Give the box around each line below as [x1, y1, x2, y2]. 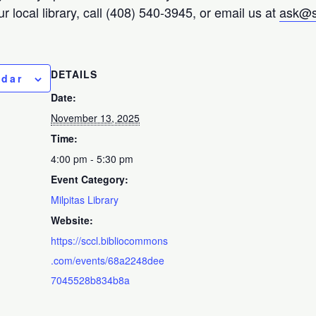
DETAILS [51, 66, 98, 81]
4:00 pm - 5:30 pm [51, 151, 134, 166]
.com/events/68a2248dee [51, 253, 165, 267]
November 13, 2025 [51, 110, 140, 125]
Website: [51, 212, 94, 227]
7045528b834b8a [51, 272, 130, 287]
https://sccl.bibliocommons [51, 233, 169, 248]
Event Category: [51, 171, 129, 186]
